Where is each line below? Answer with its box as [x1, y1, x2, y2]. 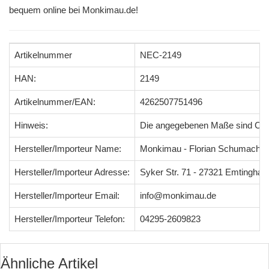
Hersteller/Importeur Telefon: [14, 214, 125, 224]
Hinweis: [14, 120, 48, 130]
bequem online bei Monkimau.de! [9, 5, 138, 15]
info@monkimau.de [140, 190, 216, 201]
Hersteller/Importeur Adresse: [14, 167, 130, 177]
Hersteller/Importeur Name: [14, 144, 121, 154]
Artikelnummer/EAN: [14, 97, 95, 107]
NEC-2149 [140, 50, 181, 60]
